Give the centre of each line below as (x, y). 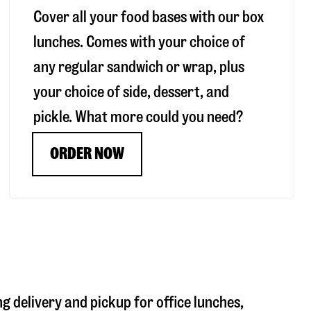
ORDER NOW (87, 154)
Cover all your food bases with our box (149, 17)
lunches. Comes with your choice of (140, 42)
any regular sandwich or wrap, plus (139, 67)
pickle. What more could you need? (138, 117)
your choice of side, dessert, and (132, 92)
